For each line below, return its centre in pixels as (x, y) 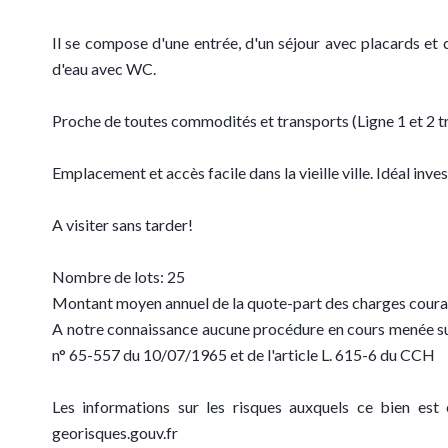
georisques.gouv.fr (115, 432)
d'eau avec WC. (104, 68)
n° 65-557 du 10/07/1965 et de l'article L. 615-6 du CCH (243, 354)
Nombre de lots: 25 (118, 276)
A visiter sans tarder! (122, 224)
